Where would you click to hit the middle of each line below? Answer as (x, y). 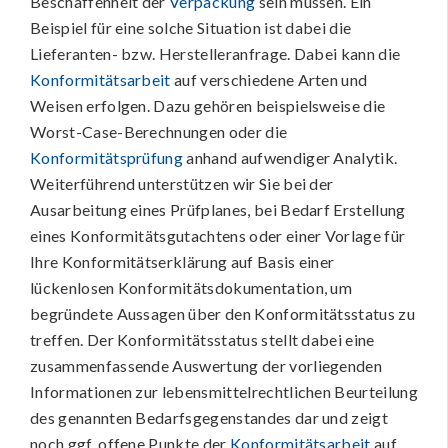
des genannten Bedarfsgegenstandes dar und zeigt (209, 417)
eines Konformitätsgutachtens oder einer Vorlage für (218, 235)
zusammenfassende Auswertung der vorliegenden (206, 365)
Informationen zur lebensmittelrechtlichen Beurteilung (224, 391)
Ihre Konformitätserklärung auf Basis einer (182, 261)
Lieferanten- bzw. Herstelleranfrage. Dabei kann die (215, 53)
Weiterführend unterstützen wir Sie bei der (182, 183)
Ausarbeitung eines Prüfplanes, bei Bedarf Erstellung (218, 209)
